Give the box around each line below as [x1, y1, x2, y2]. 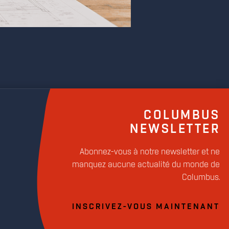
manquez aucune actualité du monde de [72, 160, 220, 169]
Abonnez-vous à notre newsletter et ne [80, 147, 220, 156]
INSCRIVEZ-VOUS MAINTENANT [72, 202, 220, 211]
